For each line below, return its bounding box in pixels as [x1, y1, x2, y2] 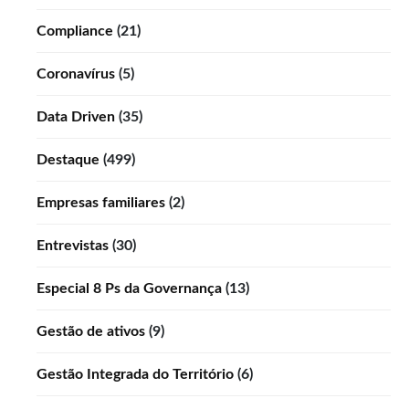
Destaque [37, 152, 100, 167]
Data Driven [37, 109, 115, 124]
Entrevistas [37, 237, 109, 253]
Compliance [37, 23, 113, 38]
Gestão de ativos [37, 323, 145, 339]
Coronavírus [37, 66, 115, 81]
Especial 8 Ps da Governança [37, 280, 222, 296]
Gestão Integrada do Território [37, 366, 234, 382]
